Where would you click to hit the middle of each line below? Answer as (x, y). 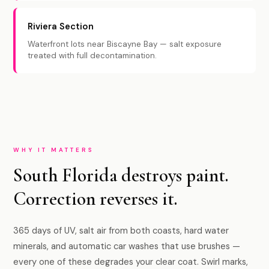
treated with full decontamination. (92, 56)
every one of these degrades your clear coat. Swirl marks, (131, 262)
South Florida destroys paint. (121, 175)
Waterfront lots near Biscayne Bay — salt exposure (125, 44)
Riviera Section (61, 26)
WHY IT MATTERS (54, 150)
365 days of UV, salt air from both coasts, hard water (121, 231)
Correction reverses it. (95, 199)
